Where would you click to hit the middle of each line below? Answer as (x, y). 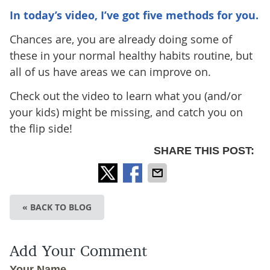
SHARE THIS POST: (204, 151)
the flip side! (41, 129)
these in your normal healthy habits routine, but (131, 56)
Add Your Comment (78, 253)
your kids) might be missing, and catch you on (126, 112)
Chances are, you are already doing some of (121, 39)
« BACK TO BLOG (57, 207)
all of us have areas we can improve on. (110, 72)
